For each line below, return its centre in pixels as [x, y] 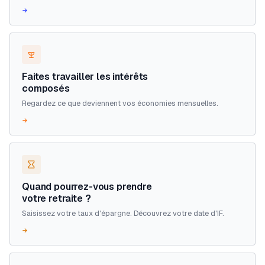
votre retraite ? [56, 198]
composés [46, 88]
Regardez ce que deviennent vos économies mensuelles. [120, 103]
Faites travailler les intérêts [85, 76]
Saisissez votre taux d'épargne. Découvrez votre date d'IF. [123, 213]
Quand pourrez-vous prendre [87, 186]
